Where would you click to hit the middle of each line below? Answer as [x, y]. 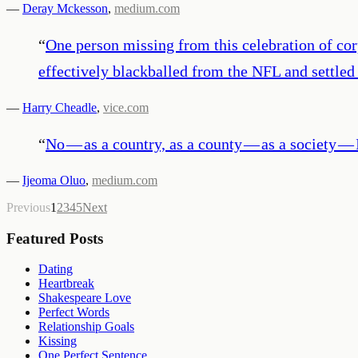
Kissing [58, 341]
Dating [56, 269]
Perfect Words [74, 312]
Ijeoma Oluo [54, 180]
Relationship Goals [86, 327]
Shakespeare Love [85, 298]
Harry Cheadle [60, 107]
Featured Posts [55, 238]
